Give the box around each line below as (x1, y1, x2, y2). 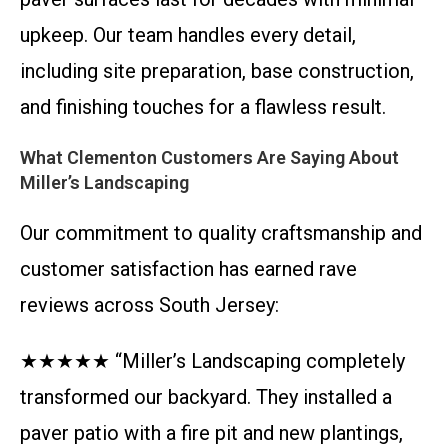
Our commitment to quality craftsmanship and (20, 221, 422, 245)
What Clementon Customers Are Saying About (20, 147, 399, 168)
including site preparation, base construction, (20, 59, 414, 83)
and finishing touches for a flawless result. (20, 95, 386, 119)
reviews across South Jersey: (20, 293, 279, 317)
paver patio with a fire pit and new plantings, (20, 421, 403, 445)
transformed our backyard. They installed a (20, 385, 392, 409)
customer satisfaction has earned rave (20, 257, 357, 281)
